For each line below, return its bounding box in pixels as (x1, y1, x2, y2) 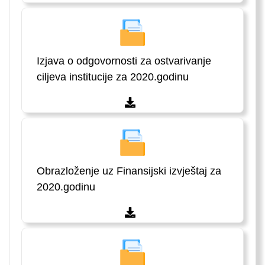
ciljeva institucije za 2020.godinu (37, 71, 189, 83)
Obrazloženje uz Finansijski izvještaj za (37, 165, 221, 177)
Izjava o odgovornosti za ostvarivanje (37, 55, 211, 67)
